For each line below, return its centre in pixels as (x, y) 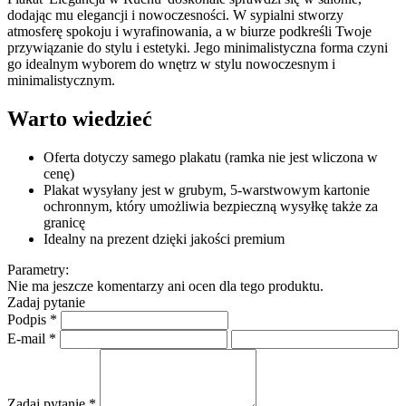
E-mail (28, 339)
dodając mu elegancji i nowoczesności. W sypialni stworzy (175, 15)
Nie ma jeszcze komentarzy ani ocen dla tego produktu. (165, 286)
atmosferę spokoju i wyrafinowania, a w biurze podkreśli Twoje (189, 32)
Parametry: (38, 270)
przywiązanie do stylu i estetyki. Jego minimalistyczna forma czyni (198, 48)
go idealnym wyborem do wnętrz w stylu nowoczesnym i (171, 64)
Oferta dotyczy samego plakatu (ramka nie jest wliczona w (211, 158)
